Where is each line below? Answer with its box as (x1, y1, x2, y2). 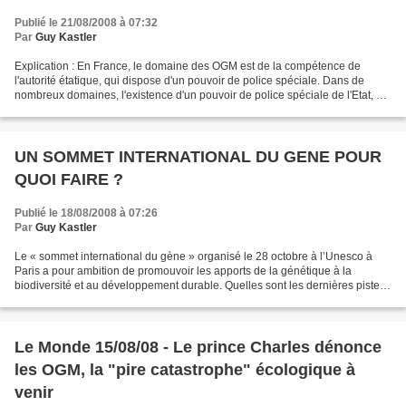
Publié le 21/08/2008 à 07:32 (14, 16, 158, 29)
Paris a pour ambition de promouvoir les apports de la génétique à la (14, 265, 352, 277)
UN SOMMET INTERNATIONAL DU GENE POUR (14, 148, 382, 166)
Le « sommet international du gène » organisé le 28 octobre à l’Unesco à (14, 250, 372, 263)
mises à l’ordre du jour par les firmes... (14, 294, 201, 306)
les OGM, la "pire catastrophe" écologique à (14, 361, 355, 379)
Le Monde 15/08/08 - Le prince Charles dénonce (14, 338, 382, 356)
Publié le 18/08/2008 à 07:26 (14, 207, 158, 219)
